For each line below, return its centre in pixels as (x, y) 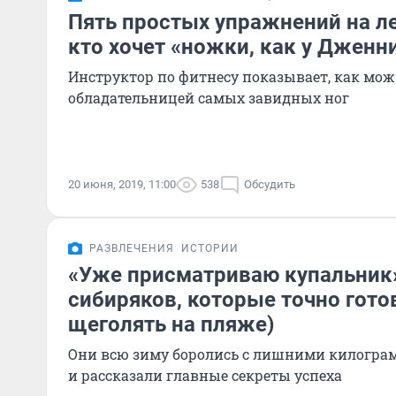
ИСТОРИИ (210, 248)
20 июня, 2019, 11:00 (122, 184)
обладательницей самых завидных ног (209, 98)
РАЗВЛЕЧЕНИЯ (132, 248)
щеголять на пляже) (171, 324)
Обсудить (270, 184)
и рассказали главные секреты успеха (205, 375)
